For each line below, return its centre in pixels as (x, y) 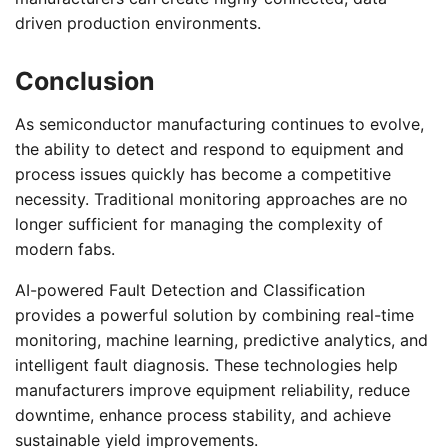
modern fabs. (65, 248)
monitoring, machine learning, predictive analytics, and (221, 339)
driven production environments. (138, 22)
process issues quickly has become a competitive (203, 173)
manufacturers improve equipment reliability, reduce (212, 389)
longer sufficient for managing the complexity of (199, 223)
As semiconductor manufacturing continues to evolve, (219, 123)
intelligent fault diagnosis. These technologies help (206, 364)
